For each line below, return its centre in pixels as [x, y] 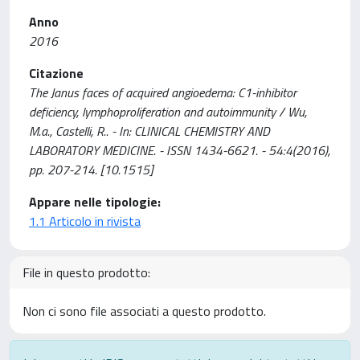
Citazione [56, 73]
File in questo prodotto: [86, 272]
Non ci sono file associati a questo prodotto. [144, 311]
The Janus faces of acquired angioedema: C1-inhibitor [163, 92]
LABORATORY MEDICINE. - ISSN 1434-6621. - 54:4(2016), [180, 150]
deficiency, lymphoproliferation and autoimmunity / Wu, [168, 112]
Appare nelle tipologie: [95, 202]
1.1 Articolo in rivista [85, 221]
